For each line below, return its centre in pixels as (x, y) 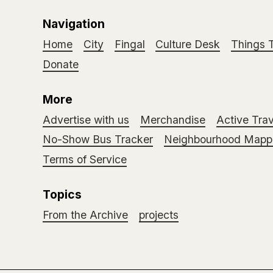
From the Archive (86, 214)
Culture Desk (188, 44)
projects (158, 214)
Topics (62, 195)
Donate (61, 64)
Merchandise (172, 119)
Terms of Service (85, 159)
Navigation (74, 24)
